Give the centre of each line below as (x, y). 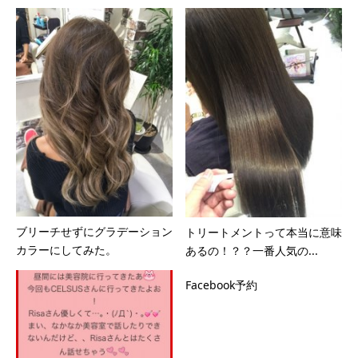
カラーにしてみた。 (66, 250)
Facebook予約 (221, 285)
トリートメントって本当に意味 (264, 233)
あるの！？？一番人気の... (252, 251)
